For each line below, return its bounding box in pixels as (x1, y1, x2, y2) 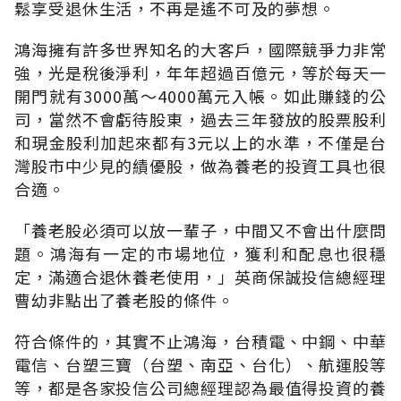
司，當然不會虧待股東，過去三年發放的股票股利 (14, 107, 387, 131)
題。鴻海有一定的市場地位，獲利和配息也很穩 (14, 241, 387, 265)
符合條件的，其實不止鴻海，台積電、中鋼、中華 (14, 328, 387, 353)
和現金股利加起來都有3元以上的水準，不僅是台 (14, 130, 387, 154)
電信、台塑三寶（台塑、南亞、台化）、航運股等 (14, 352, 387, 376)
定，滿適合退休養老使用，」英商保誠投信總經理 (14, 264, 387, 288)
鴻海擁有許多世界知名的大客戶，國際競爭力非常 (14, 37, 387, 61)
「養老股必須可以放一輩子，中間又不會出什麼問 (14, 218, 387, 242)
